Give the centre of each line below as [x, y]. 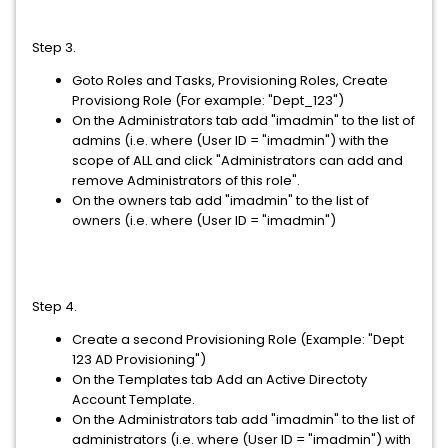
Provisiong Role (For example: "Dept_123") [208, 100]
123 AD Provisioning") [139, 359]
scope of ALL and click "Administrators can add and [237, 160]
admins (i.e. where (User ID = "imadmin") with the [230, 140]
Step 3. [54, 47]
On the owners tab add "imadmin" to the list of [220, 200]
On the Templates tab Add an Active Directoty [219, 379]
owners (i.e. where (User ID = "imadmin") [204, 220]
